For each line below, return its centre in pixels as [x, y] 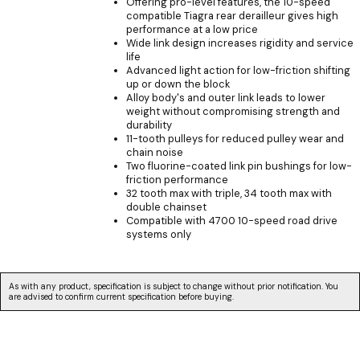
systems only [159, 235]
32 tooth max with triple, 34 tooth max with [229, 194]
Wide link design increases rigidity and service [240, 43]
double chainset [166, 207]
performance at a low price [192, 30]
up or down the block [178, 84]
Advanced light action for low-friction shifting [238, 71]
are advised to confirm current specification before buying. [121, 297]
